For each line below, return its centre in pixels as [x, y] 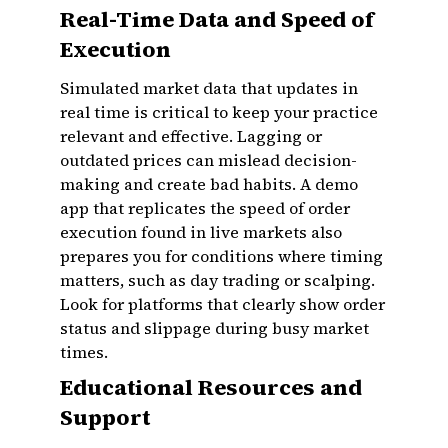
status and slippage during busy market [214, 328]
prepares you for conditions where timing [221, 256]
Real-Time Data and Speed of [217, 19]
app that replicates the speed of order [205, 208]
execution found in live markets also [201, 232]
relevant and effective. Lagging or [191, 136]
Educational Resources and [211, 387]
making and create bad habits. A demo [209, 184]
